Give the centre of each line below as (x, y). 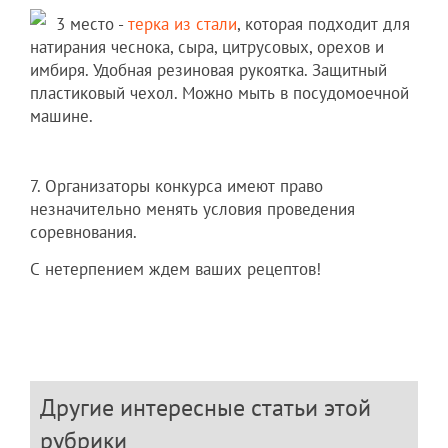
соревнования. (83, 232)
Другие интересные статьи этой (205, 408)
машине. (61, 116)
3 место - (92, 24)
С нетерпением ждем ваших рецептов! (175, 269)
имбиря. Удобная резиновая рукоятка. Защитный (208, 70)
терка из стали (182, 24)
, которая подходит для (323, 24)
